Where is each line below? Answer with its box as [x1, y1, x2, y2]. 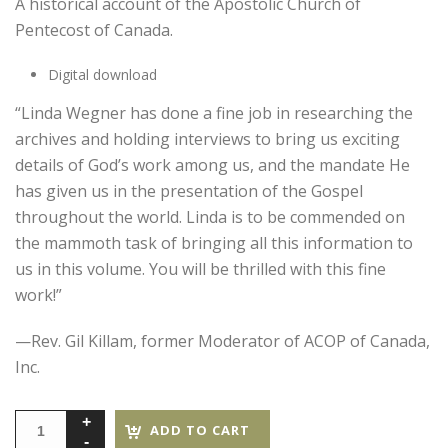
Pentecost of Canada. [15, 19, 173, 42]
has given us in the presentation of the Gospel [15, 180, 363, 203]
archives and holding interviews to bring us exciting [15, 128, 400, 151]
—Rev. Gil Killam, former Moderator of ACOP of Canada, [15, 330, 430, 353]
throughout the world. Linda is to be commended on [15, 206, 405, 229]
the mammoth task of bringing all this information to [15, 232, 413, 255]
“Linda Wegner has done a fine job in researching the [15, 102, 413, 125]
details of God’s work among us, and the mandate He [15, 154, 410, 177]
